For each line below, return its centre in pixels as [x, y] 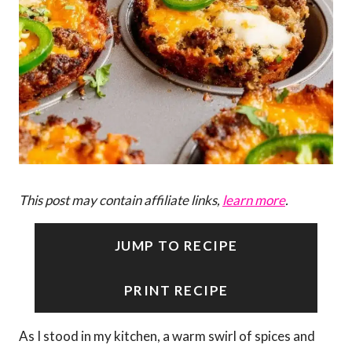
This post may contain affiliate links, [121, 200]
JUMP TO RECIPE [176, 246]
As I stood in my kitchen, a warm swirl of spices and [167, 336]
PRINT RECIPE [176, 291]
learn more [254, 200]
